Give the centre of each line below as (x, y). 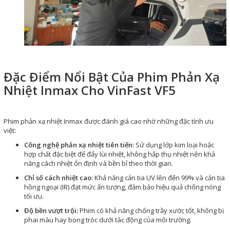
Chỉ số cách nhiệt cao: (59, 177)
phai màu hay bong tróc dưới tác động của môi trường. (108, 219)
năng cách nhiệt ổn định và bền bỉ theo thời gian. (99, 163)
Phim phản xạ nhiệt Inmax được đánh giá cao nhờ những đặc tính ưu (109, 121)
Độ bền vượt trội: (51, 210)
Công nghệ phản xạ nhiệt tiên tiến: (79, 145)
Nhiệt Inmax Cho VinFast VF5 (90, 90)
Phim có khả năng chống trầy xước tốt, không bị (151, 210)
